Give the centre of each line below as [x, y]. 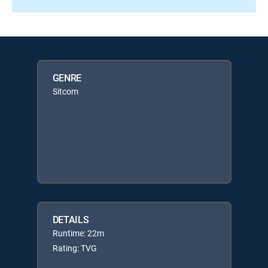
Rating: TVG [74, 248]
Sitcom [65, 91]
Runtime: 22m [78, 233]
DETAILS [71, 220]
